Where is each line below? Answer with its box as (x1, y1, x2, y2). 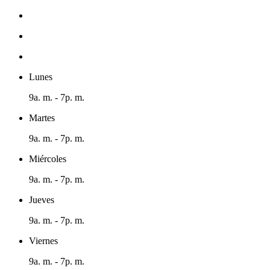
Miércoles (29, 153, 66, 164)
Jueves (29, 194, 54, 205)
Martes (29, 112, 55, 123)
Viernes (29, 235, 58, 246)
